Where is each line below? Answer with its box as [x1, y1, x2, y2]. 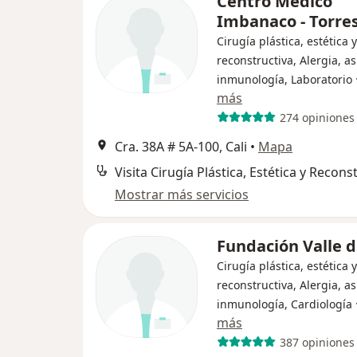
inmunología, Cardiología [217, 296, 352, 312]
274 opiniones [279, 109, 355, 125]
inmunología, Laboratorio [217, 72, 352, 87]
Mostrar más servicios [115, 186, 249, 203]
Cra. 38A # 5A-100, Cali [115, 138, 247, 155]
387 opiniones [279, 334, 355, 350]
